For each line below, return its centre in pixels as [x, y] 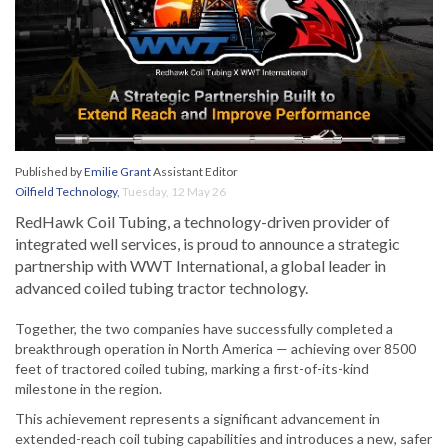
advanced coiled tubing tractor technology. [161, 288]
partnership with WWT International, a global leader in [200, 266]
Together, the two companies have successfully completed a [204, 329]
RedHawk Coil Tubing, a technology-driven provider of [202, 222]
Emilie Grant [117, 172]
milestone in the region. [88, 389]
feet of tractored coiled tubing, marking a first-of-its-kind [192, 369]
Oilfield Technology [66, 192]
